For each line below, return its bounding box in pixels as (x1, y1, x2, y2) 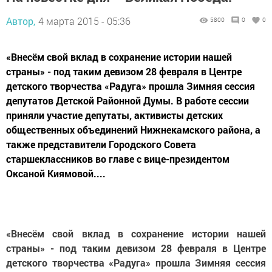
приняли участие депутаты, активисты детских (6, 109, 223, 121)
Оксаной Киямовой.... (6, 167, 106, 180)
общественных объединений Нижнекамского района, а (6, 123, 260, 136)
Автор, (6, 15, 35, 27)
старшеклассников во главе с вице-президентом (6, 152, 229, 165)
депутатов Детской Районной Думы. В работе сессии (6, 94, 249, 107)
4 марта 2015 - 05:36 (38, 15, 131, 27)
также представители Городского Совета (6, 138, 196, 151)
